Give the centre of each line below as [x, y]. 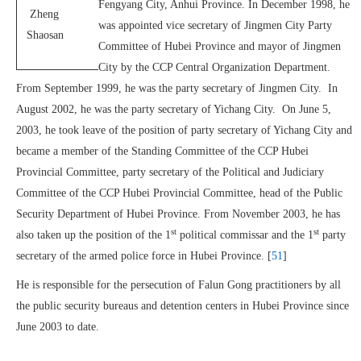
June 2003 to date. [58, 327]
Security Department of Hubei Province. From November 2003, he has [178, 214]
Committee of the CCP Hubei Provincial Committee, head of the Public [179, 193]
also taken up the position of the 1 [93, 235]
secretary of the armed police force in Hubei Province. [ [144, 256]
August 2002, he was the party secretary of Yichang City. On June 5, [174, 109]
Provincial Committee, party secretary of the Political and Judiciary [170, 172]
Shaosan [45, 35]
